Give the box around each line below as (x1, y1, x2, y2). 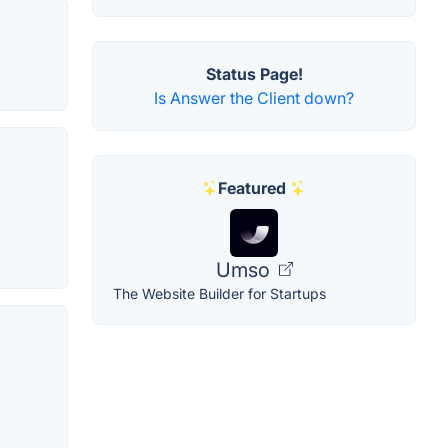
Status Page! (205, 63, 303, 84)
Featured (218, 177, 286, 198)
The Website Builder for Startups (113, 284, 326, 302)
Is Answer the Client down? (154, 87, 354, 108)
